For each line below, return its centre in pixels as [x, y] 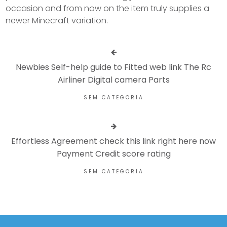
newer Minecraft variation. [57, 20]
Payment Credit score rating [113, 154]
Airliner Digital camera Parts [113, 80]
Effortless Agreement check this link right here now [113, 141]
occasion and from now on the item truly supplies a [108, 8]
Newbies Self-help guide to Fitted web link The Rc [113, 67]
